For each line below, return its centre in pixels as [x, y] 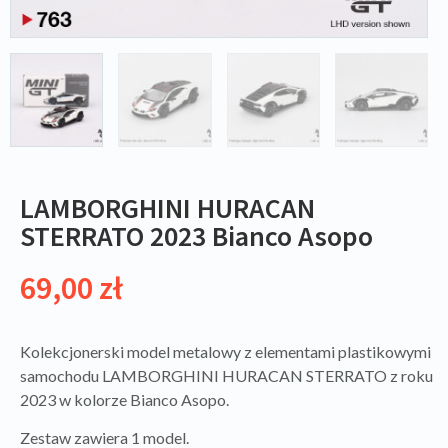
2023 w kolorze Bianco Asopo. [124, 399]
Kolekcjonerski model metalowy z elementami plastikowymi [225, 351]
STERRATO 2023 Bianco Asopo [196, 235]
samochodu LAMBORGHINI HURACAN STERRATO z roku [226, 375]
